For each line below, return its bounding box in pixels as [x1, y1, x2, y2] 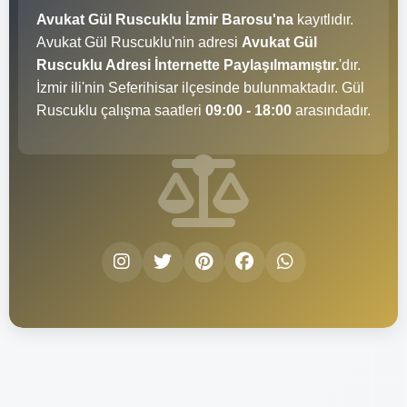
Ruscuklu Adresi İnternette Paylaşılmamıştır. [36, 56, 339, 73]
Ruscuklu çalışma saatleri [36, 102, 205, 118]
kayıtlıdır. [293, 11, 353, 27]
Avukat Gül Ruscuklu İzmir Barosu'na [36, 11, 293, 27]
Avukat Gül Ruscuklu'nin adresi [36, 34, 242, 50]
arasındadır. [292, 102, 371, 118]
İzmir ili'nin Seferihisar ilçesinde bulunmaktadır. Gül [36, 79, 364, 95]
